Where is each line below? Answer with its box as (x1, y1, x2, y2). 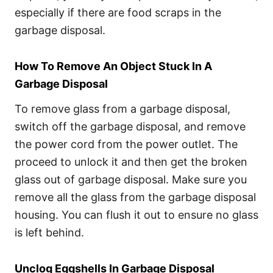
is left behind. (15, 226, 84, 239)
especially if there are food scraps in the (15, 6, 221, 19)
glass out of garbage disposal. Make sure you (15, 173, 247, 186)
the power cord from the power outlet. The (15, 138, 238, 151)
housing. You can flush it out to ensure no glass (15, 208, 258, 221)
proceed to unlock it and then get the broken (15, 155, 247, 168)
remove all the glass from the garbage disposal (15, 191, 256, 204)
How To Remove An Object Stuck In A (15, 60, 212, 73)
